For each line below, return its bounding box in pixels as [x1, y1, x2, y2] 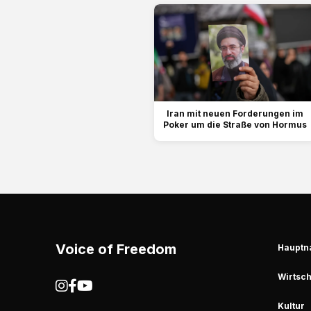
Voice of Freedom [56, 241, 176, 258]
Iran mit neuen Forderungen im [167, 108, 303, 119]
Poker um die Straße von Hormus [163, 119, 307, 131]
